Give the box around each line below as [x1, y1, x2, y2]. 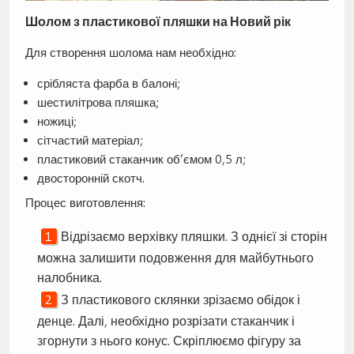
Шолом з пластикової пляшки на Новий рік [24, 13, 291, 29]
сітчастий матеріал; [36, 132, 143, 148]
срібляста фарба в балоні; [36, 75, 180, 91]
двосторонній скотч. [36, 170, 145, 186]
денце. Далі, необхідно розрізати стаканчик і [36, 313, 295, 330]
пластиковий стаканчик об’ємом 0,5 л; [36, 151, 246, 167]
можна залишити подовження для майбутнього [36, 250, 314, 266]
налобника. [36, 269, 102, 286]
